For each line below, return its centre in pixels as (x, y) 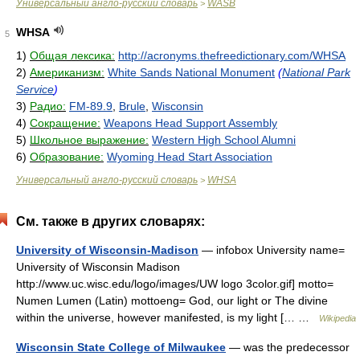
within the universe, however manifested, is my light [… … (168, 317)
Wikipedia (337, 318)
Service (35, 89)
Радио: (48, 106)
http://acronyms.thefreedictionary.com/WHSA (232, 55)
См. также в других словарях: (110, 221)
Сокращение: (65, 123)
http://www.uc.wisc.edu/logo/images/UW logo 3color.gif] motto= (175, 284)
